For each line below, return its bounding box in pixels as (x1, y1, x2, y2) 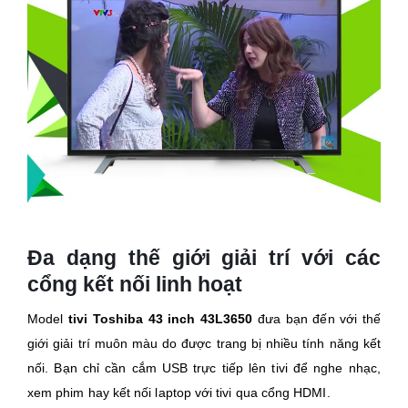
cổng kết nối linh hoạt (27, 272, 242, 297)
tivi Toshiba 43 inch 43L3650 (67, 311, 253, 327)
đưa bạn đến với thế (252, 311, 382, 327)
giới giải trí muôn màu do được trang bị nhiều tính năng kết (27, 336, 381, 352)
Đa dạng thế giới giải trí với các (27, 246, 381, 270)
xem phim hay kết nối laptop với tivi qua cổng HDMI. (27, 385, 331, 401)
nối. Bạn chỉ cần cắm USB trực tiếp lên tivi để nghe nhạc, (27, 361, 381, 376)
